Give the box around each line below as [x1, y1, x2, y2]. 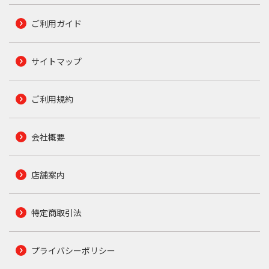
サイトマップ [31, 55, 82, 67]
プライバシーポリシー [31, 244, 115, 256]
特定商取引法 [31, 206, 82, 219]
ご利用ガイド [31, 17, 82, 29]
